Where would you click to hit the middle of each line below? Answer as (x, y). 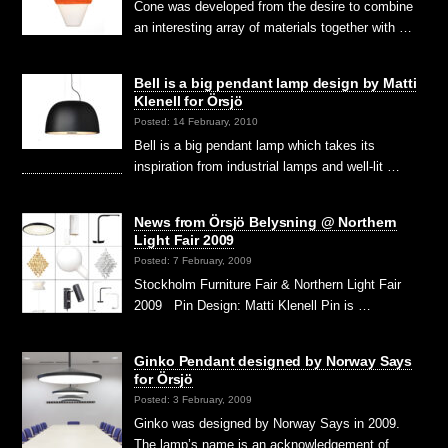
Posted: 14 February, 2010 (196, 121)
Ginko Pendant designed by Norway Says (273, 361)
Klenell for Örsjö (188, 101)
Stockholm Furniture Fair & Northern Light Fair (268, 285)
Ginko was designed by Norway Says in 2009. (267, 424)
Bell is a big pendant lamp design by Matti (275, 83)
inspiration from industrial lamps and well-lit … (267, 167)
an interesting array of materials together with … (273, 28)
